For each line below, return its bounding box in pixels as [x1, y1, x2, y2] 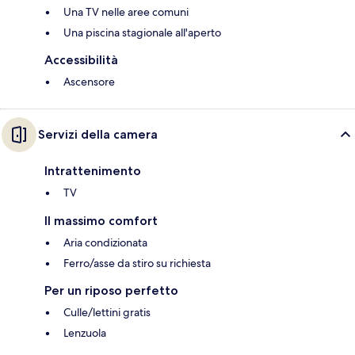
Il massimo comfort [44, 213, 158, 229]
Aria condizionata [63, 235, 147, 250]
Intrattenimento [44, 163, 141, 179]
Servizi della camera [38, 127, 158, 143]
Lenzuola [63, 326, 106, 341]
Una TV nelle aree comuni [63, 5, 189, 20]
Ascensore [63, 74, 115, 90]
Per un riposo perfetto [44, 283, 178, 299]
